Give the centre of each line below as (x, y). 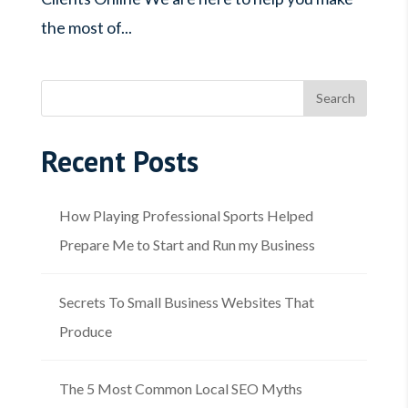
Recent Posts (119, 161)
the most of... (86, 27)
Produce (85, 331)
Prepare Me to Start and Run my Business (187, 244)
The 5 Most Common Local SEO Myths (180, 388)
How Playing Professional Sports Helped (186, 215)
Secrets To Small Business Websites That (186, 301)
